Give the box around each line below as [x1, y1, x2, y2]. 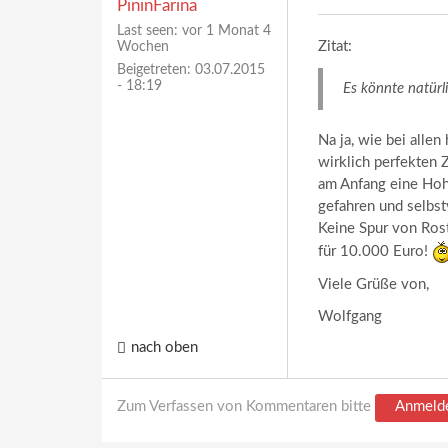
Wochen [117, 40, 169, 54]
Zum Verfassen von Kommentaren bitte [117, 399, 375, 414]
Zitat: [318, 39, 352, 54]
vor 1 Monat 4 [178, 24, 271, 38]
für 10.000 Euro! [318, 243, 432, 259]
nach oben [131, 340, 198, 356]
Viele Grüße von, [318, 277, 429, 292]
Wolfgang [318, 309, 382, 324]
